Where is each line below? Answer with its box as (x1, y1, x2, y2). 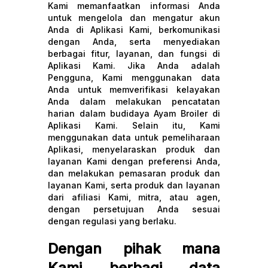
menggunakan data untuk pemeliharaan (48, 132, 220, 142)
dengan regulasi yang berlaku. (48, 216, 176, 226)
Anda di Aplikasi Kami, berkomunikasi (48, 25, 220, 35)
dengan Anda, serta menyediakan (48, 36, 220, 47)
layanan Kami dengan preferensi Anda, (48, 156, 220, 166)
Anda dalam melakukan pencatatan (48, 96, 220, 106)
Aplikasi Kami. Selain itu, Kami (48, 120, 220, 130)
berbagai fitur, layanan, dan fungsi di (48, 48, 220, 59)
